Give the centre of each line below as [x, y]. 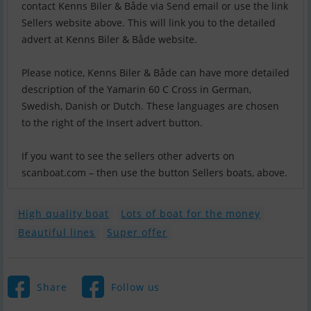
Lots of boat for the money [191, 214]
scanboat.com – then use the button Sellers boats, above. [154, 173]
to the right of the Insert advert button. [112, 123]
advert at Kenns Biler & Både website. [109, 40]
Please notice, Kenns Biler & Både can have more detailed [155, 73]
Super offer [137, 233]
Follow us [135, 287]
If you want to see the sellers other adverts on [128, 156]
